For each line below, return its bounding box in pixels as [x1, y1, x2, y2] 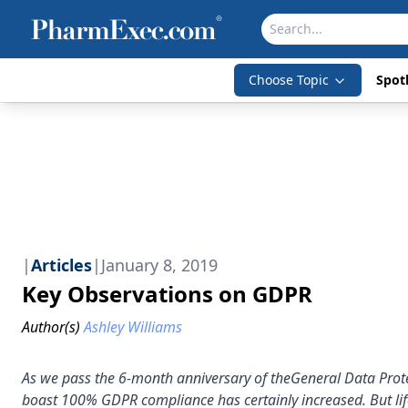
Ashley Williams [84, 317, 182, 337]
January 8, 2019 [101, 254, 218, 276]
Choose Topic [248, 71, 329, 88]
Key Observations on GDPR [22, 279, 312, 309]
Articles [31, 254, 92, 276]
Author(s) [22, 317, 80, 337]
